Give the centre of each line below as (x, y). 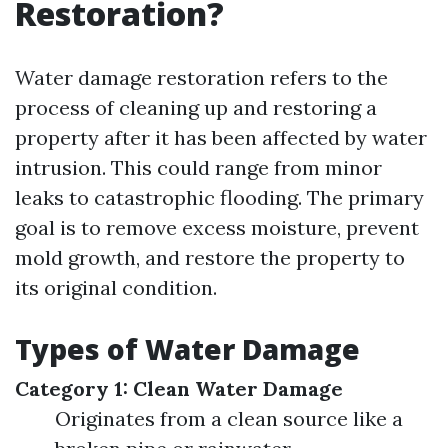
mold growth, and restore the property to (210, 257)
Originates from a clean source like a (229, 418)
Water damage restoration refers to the (201, 77)
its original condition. (116, 287)
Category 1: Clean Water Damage (179, 388)
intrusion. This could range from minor (198, 167)
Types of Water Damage (187, 349)
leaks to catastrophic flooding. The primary (219, 197)
